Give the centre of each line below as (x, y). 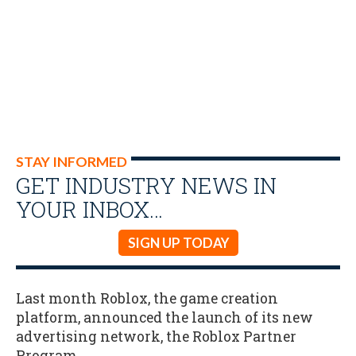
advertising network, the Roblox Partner (156, 336)
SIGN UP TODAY (178, 243)
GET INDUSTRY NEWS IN (146, 185)
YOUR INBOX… (89, 209)
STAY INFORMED (72, 162)
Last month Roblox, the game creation (147, 298)
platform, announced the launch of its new (164, 317)
